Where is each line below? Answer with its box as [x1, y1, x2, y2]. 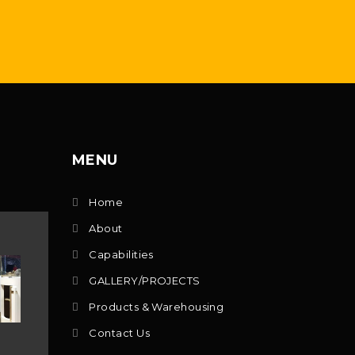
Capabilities [89, 248, 154, 261]
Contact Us [89, 326, 150, 339]
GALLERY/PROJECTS [89, 274, 200, 287]
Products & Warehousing [89, 300, 224, 313]
